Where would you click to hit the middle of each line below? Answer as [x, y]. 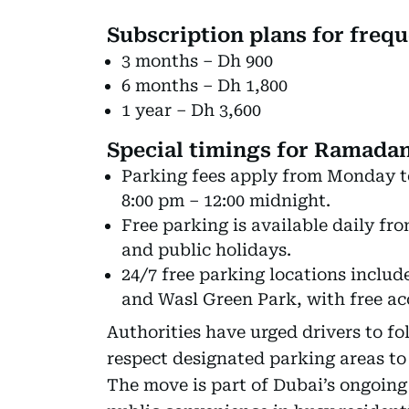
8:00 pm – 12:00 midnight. [226, 200]
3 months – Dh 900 [197, 60]
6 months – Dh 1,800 [204, 85]
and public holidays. [206, 249]
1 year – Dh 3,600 [191, 110]
